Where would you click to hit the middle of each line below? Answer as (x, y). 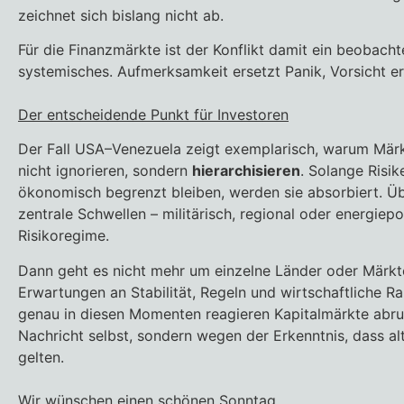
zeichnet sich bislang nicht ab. (121, 15)
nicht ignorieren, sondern (105, 171)
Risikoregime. (64, 236)
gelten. (41, 357)
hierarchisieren (246, 171)
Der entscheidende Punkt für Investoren (153, 114)
